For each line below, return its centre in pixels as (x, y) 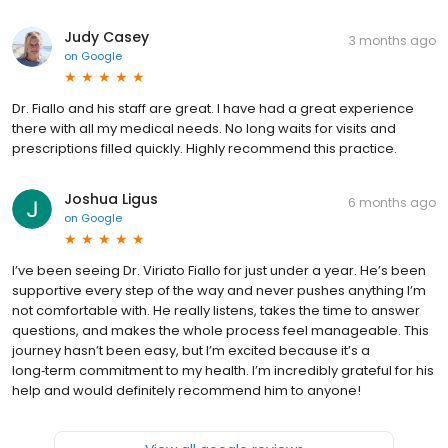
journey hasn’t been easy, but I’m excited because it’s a (191, 351)
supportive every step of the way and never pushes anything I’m (219, 291)
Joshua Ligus (111, 199)
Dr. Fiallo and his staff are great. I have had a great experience (213, 109)
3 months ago (392, 41)
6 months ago (392, 203)
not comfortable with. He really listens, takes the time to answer (216, 311)
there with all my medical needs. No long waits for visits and (204, 129)
